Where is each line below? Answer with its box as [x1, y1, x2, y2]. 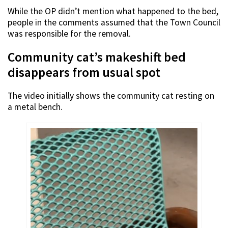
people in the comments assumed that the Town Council [8, 17, 220, 28]
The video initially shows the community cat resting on [8, 90, 214, 102]
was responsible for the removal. [8, 28, 131, 40]
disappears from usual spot [8, 64, 160, 81]
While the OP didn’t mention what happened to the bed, [8, 6, 218, 17]
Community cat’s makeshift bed [8, 49, 186, 66]
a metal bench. [8, 101, 63, 113]
